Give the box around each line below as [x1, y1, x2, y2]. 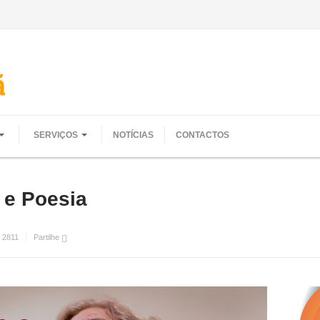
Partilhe [34, 233, 61, 241]
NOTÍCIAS [113, 130, 154, 140]
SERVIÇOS [34, 130, 78, 140]
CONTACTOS [176, 130, 229, 140]
